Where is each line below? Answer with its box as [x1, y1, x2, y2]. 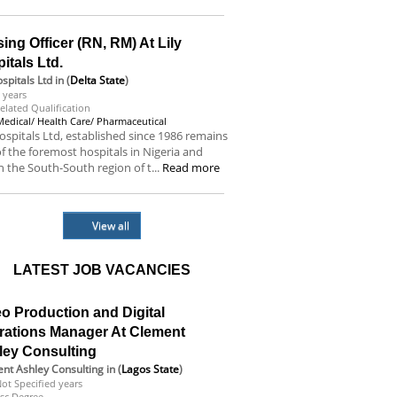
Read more [162, 160, 221, 175]
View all [91, 218, 129, 233]
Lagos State [121, 362, 180, 377]
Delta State [70, 73, 126, 88]
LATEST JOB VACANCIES [12, 262, 191, 277]
